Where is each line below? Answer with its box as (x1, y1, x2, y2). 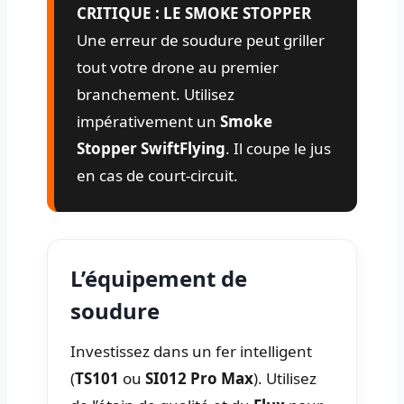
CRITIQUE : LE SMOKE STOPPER (77, 2, 311, 23)
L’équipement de (70, 262, 247, 293)
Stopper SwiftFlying (77, 137, 225, 159)
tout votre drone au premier (77, 56, 279, 78)
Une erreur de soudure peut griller (77, 29, 325, 50)
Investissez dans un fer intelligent (70, 340, 312, 362)
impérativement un (77, 110, 220, 132)
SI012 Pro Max (145, 367, 253, 389)
